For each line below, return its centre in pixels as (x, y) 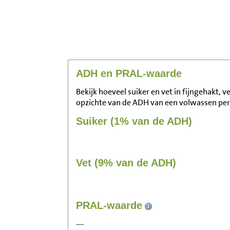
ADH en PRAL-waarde (129, 74)
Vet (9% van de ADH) (126, 163)
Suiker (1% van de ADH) (134, 121)
